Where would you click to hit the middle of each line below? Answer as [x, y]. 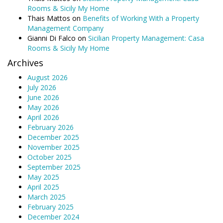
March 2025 [47, 197]
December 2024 [53, 217]
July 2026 [42, 87]
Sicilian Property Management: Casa [146, 38]
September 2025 [54, 167]
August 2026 [48, 77]
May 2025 [43, 177]
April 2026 [43, 117]
